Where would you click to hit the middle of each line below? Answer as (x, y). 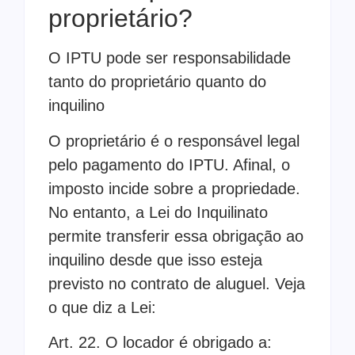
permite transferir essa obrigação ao (176, 236)
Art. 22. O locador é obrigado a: (160, 343)
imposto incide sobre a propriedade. (174, 188)
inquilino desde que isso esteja (155, 260)
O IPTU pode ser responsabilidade (170, 58)
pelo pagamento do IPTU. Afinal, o (169, 164)
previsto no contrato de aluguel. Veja (177, 283)
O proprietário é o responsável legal (174, 141)
